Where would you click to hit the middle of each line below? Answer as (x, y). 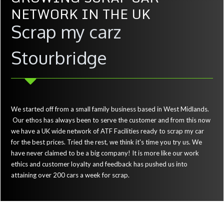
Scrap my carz (66, 31)
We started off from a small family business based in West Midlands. (110, 109)
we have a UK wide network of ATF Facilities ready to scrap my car (107, 131)
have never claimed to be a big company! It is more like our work (105, 153)
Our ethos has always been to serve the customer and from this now (111, 120)
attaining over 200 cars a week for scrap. (71, 175)
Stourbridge (59, 57)
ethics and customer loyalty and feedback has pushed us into (99, 164)
